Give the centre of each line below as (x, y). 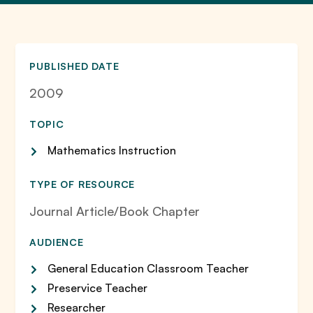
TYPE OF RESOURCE (82, 184)
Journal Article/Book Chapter (115, 211)
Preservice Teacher (98, 288)
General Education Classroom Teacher (148, 268)
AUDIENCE (57, 242)
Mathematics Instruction (112, 150)
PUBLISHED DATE (74, 66)
